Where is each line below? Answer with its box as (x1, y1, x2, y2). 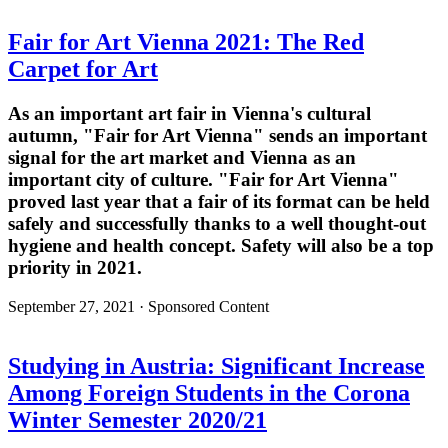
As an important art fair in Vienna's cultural (8, 102, 371, 124)
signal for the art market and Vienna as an (8, 146, 356, 168)
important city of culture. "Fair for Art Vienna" (8, 168, 399, 190)
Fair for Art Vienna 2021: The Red (8, 28, 364, 55)
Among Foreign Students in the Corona (8, 380, 410, 407)
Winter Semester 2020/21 (8, 407, 267, 434)
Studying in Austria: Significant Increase (8, 353, 425, 380)
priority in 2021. (8, 256, 142, 278)
